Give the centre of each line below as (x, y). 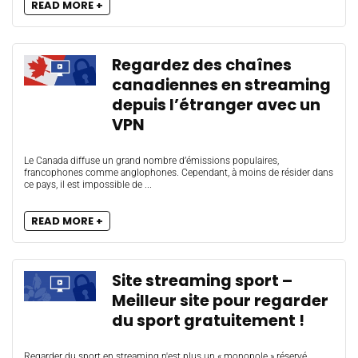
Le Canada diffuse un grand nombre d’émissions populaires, (151, 161)
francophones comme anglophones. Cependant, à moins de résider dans (179, 173)
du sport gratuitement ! (208, 321)
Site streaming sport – (202, 281)
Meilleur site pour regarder (220, 301)
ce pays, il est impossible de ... (88, 185)
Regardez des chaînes (202, 65)
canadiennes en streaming (221, 85)
